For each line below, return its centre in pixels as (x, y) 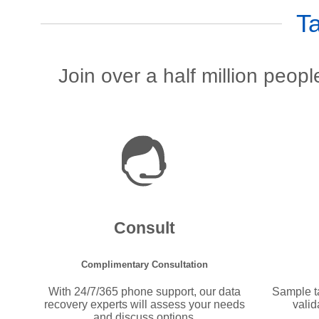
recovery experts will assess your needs (145, 305)
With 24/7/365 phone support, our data (145, 292)
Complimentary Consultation (145, 265)
